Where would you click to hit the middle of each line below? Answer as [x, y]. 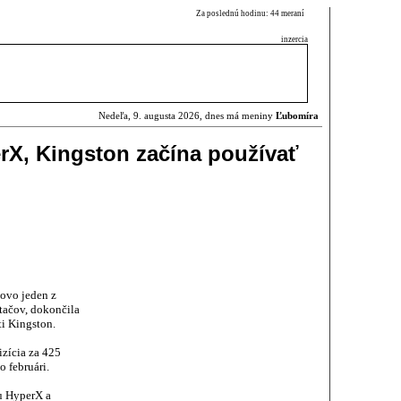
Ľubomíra [297, 116]
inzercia [294, 39]
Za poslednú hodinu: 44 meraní [252, 13]
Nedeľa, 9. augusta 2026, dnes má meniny [187, 116]
